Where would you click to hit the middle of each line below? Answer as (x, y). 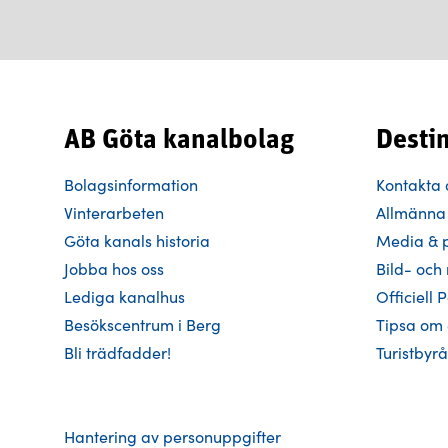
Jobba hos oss (114, 268)
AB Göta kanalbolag (179, 141)
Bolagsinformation (131, 184)
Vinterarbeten (114, 212)
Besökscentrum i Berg (142, 324)
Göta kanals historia (137, 240)
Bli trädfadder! (117, 352)
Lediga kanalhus (124, 296)
